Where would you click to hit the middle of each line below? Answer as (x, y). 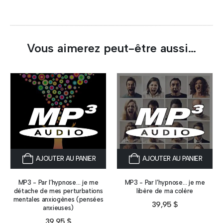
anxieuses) (58, 208)
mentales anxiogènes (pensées (58, 199)
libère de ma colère (165, 191)
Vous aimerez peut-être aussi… (111, 48)
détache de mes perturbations (58, 191)
